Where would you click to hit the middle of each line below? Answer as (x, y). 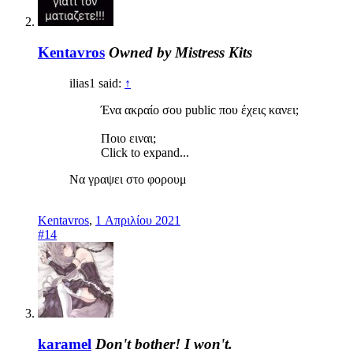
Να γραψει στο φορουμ (128, 179)
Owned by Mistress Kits (180, 53)
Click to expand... (145, 152)
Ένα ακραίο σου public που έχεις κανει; (200, 110)
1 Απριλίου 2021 (138, 220)
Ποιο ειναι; (128, 138)
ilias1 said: (97, 83)
